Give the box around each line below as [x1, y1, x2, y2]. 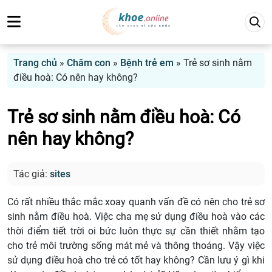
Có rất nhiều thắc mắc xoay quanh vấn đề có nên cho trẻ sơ [7, 196, 265, 208]
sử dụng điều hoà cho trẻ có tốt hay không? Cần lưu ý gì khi [7, 254, 265, 267]
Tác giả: [13, 168, 50, 180]
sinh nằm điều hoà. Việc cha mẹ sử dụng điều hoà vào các [7, 211, 265, 223]
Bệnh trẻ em [120, 57, 174, 69]
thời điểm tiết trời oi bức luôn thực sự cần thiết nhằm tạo [7, 225, 265, 237]
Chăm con [67, 57, 110, 69]
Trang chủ [13, 57, 57, 69]
